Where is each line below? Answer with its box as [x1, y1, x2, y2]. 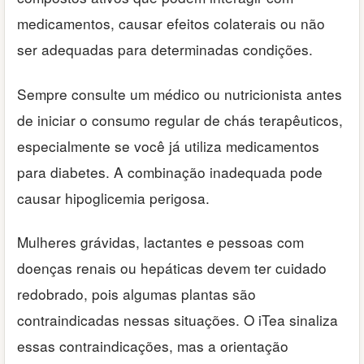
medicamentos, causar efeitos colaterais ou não [17, 13, 325, 34]
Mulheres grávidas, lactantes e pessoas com [17, 232, 304, 253]
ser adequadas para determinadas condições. [17, 39, 313, 60]
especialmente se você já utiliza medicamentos [17, 135, 319, 156]
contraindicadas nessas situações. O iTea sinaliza [17, 310, 338, 331]
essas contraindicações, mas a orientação [17, 336, 288, 357]
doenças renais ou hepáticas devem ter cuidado [17, 258, 327, 279]
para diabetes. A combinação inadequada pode [17, 161, 323, 182]
